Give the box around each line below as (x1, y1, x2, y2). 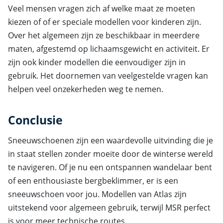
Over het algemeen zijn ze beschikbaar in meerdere (8, 29, 200, 41)
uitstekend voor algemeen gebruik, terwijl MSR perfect (8, 202, 211, 213)
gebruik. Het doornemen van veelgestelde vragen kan (8, 70, 208, 81)
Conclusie (8, 111, 63, 128)
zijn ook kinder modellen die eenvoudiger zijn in (8, 56, 186, 68)
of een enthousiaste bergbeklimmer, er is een (8, 175, 178, 186)
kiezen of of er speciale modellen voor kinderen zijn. (8, 16, 201, 27)
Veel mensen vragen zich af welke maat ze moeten (8, 2, 195, 14)
